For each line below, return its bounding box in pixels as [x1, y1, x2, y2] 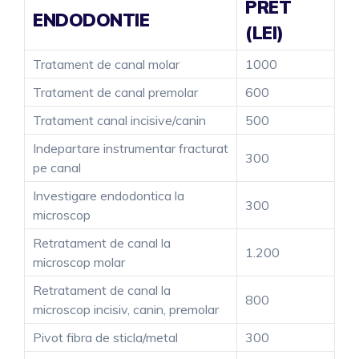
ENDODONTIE [33, 8, 149, 31]
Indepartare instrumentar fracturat [33, 139, 228, 156]
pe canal [33, 159, 81, 175]
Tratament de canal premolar [33, 83, 198, 100]
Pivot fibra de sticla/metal [33, 329, 178, 345]
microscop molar [33, 253, 125, 270]
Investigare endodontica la [33, 187, 184, 204]
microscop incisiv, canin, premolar [33, 301, 219, 317]
